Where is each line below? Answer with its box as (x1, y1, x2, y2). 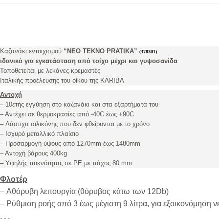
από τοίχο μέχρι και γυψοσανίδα (78, 57, 177, 65)
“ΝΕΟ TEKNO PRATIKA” (64, 47, 139, 55)
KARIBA (100, 76, 124, 84)
